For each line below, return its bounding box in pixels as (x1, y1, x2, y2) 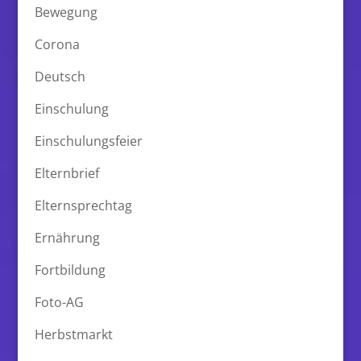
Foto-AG (34, 293, 84, 311)
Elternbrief (34, 164, 99, 182)
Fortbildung (34, 260, 106, 279)
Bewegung (34, 2, 98, 21)
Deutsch (34, 67, 85, 85)
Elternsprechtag (34, 196, 132, 214)
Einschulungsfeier (34, 131, 143, 150)
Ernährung (34, 228, 100, 247)
